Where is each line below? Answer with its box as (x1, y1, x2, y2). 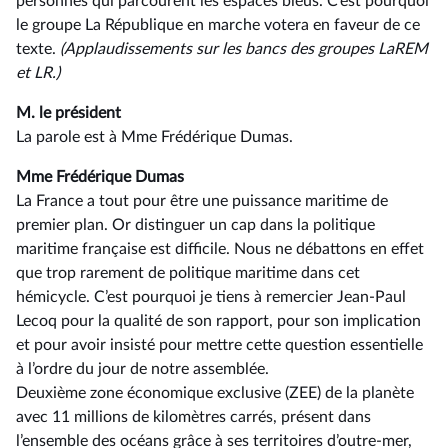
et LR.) (16, 65, 60, 81)
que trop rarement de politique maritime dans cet (16, 265, 360, 281)
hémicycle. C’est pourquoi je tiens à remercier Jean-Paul (16, 289, 406, 305)
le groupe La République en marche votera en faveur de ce (16, 17, 420, 33)
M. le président (16, 105, 121, 121)
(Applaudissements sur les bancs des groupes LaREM (60, 41, 428, 57)
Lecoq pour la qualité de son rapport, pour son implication (16, 313, 421, 329)
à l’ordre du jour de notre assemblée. (16, 361, 269, 377)
